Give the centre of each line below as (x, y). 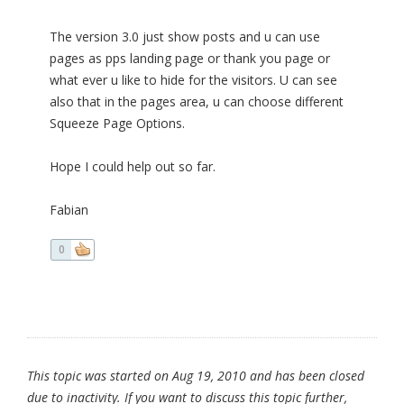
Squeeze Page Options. (117, 124)
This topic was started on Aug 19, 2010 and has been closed (196, 376)
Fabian (69, 210)
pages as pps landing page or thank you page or (190, 59)
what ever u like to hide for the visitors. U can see (193, 80)
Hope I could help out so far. (133, 167)
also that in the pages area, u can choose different (197, 102)
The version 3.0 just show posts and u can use (185, 37)
